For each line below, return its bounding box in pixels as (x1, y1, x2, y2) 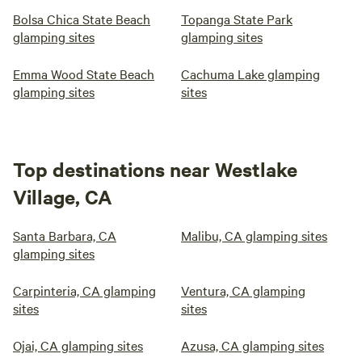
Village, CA (13, 183, 112, 209)
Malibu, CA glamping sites (181, 226, 327, 244)
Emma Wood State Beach (13, 65, 154, 82)
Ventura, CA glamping (181, 281, 305, 299)
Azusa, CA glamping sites (181, 336, 324, 354)
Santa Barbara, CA (13, 226, 116, 244)
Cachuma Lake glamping (181, 65, 320, 82)
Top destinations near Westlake (13, 156, 297, 182)
